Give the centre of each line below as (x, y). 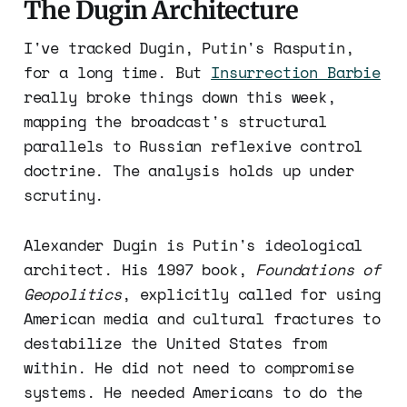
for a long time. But (117, 73)
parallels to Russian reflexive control (193, 146)
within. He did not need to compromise (189, 368)
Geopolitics (72, 294)
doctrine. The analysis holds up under (189, 171)
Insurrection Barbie (296, 73)
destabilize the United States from (175, 343)
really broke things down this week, (179, 97)
